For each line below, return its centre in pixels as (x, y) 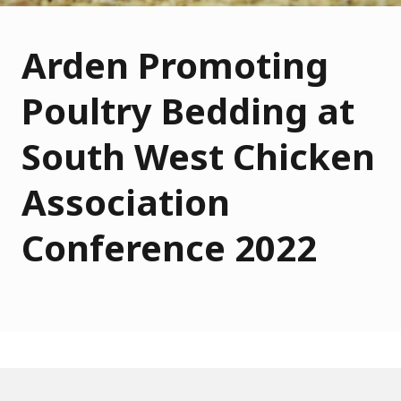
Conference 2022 (169, 248)
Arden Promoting (175, 65)
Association (126, 202)
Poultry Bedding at (188, 111)
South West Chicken (198, 157)
